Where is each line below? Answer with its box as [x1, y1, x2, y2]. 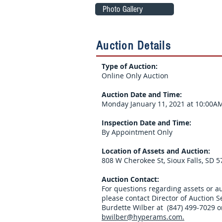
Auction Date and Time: [102, 90, 182, 99]
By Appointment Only [102, 127, 172, 137]
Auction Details [96, 39, 171, 53]
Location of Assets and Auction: [102, 146, 210, 156]
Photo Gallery [103, 4, 143, 14]
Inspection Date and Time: [102, 118, 191, 127]
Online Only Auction [102, 71, 170, 80]
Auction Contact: [102, 174, 159, 184]
